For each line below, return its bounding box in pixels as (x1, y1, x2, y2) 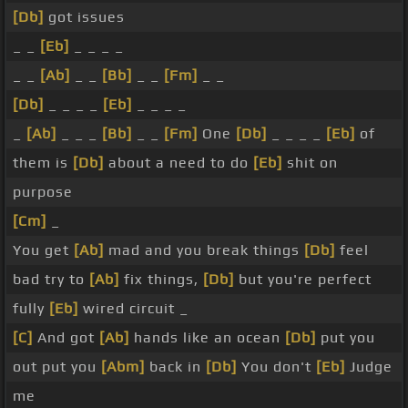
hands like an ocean (129, 329, 285, 347)
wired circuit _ (78, 300, 189, 318)
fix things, (119, 270, 203, 289)
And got (33, 329, 99, 347)
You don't (237, 358, 316, 376)
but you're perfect (234, 270, 372, 289)
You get (13, 241, 74, 260)
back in (145, 358, 206, 376)
